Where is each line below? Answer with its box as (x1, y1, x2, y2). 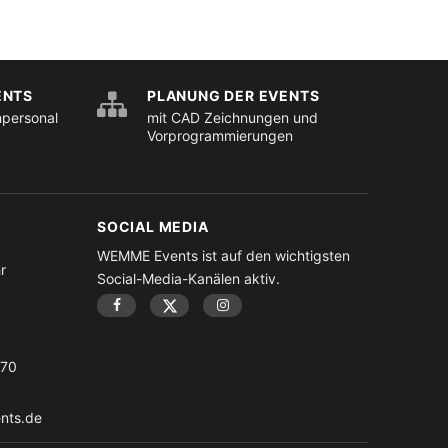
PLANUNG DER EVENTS (147, 87, 320, 104)
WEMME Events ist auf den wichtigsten (97, 247, 350, 264)
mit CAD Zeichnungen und (147, 109, 318, 126)
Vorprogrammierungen (147, 127, 293, 144)
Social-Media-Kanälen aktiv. (97, 270, 280, 287)
